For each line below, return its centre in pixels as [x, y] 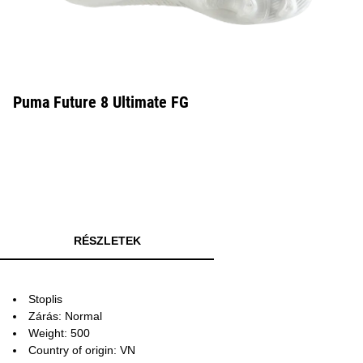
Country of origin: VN [82, 350]
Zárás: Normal [65, 316]
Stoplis [45, 299]
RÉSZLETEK [107, 241]
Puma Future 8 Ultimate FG [101, 102]
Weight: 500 [59, 333]
